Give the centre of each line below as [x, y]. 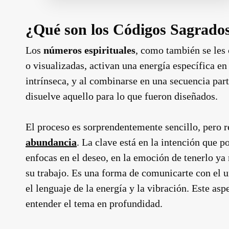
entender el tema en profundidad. [94, 203]
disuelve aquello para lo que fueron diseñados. [122, 96]
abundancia [51, 142]
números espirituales [89, 50]
